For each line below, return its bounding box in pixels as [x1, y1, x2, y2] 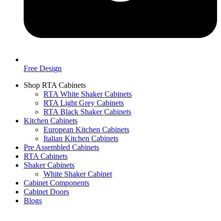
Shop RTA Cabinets [24, 81, 86, 89]
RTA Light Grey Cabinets [43, 99, 124, 107]
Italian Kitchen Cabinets [43, 134, 118, 143]
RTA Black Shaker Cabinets [43, 108, 131, 116]
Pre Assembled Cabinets [24, 143, 99, 151]
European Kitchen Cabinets [43, 125, 129, 134]
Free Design [24, 64, 62, 73]
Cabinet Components [24, 179, 89, 187]
